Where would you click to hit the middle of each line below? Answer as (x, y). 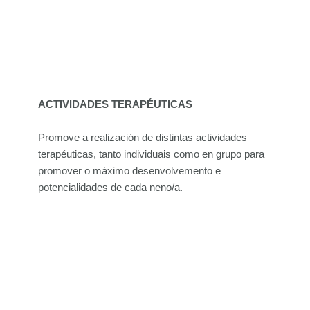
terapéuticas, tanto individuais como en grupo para (151, 154)
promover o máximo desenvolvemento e (129, 171)
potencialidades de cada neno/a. (110, 187)
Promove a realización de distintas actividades (143, 137)
